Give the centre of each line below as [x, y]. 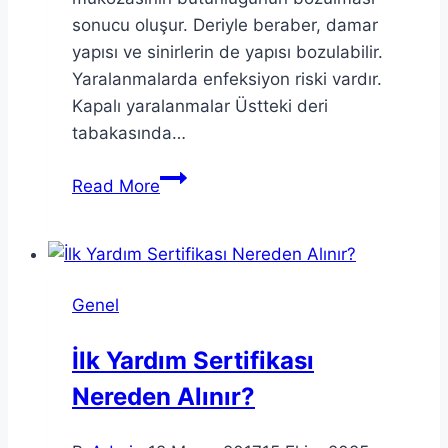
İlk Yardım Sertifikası [193, 360]
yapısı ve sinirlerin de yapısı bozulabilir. [227, 51]
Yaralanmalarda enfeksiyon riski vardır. [227, 78]
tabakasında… [129, 132]
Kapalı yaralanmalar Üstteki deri [200, 105]
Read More [116, 185]
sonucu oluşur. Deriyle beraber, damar [225, 24]
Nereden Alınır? [163, 396]
